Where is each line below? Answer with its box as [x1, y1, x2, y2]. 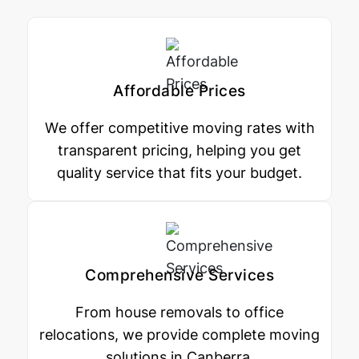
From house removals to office [75, 304, 284, 321]
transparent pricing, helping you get [58, 142, 301, 159]
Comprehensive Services [85, 266, 274, 285]
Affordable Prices [113, 82, 246, 101]
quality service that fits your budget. [57, 164, 302, 182]
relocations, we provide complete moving [39, 326, 320, 344]
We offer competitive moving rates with [44, 119, 315, 137]
